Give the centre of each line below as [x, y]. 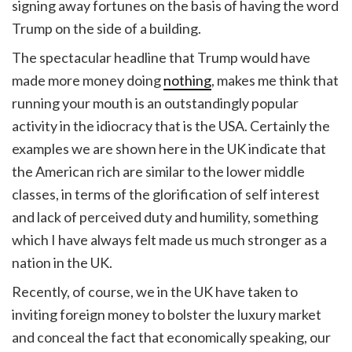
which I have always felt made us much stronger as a [169, 239]
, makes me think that [275, 80]
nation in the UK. [62, 262]
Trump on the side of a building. [106, 29]
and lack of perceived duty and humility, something [165, 216]
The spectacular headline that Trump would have [161, 57]
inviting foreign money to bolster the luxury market [167, 314]
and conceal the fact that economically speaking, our [171, 337]
